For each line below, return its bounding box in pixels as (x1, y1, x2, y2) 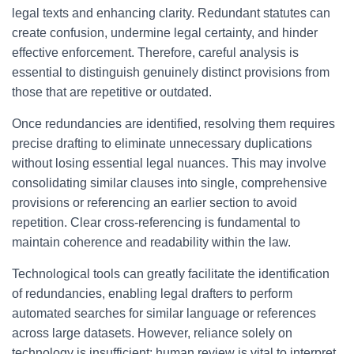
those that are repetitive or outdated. (12, 85, 212, 99)
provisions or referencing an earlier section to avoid (12, 196, 297, 209)
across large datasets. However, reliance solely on (12, 326, 292, 340)
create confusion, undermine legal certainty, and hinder (12, 26, 318, 40)
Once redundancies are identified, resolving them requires (12, 117, 335, 130)
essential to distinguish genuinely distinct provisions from (12, 66, 330, 79)
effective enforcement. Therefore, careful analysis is (12, 46, 299, 59)
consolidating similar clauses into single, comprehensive (12, 176, 327, 190)
